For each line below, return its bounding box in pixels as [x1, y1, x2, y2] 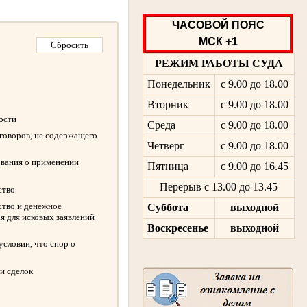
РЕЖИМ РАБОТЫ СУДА [154, 58, 283, 70]
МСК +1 [198, 35, 238, 47]
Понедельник [147, 78, 210, 90]
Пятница [147, 160, 188, 173]
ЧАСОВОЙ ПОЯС [171, 19, 265, 31]
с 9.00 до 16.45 [221, 160, 288, 173]
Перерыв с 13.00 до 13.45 [160, 181, 278, 193]
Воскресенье [147, 222, 208, 234]
